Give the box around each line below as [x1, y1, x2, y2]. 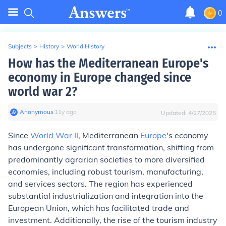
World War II [30, 130, 78, 140]
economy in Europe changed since [8, 70, 191, 85]
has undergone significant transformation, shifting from [8, 142, 214, 152]
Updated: [161, 109, 188, 117]
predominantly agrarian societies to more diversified [8, 154, 205, 164]
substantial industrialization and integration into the [8, 191, 203, 201]
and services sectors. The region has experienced [8, 179, 193, 189]
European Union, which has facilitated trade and [8, 203, 189, 213]
